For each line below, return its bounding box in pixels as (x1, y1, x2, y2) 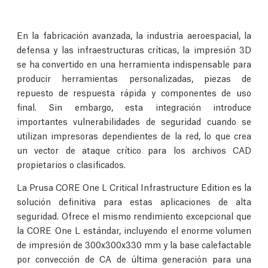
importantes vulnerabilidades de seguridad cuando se (17, 115, 251, 127)
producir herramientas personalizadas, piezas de (17, 72, 251, 84)
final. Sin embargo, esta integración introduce (17, 100, 251, 112)
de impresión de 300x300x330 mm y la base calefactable (17, 238, 251, 250)
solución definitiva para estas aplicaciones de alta (17, 195, 251, 207)
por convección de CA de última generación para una (17, 252, 251, 264)
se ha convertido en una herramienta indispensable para (17, 57, 251, 69)
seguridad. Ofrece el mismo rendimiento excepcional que (17, 209, 251, 221)
